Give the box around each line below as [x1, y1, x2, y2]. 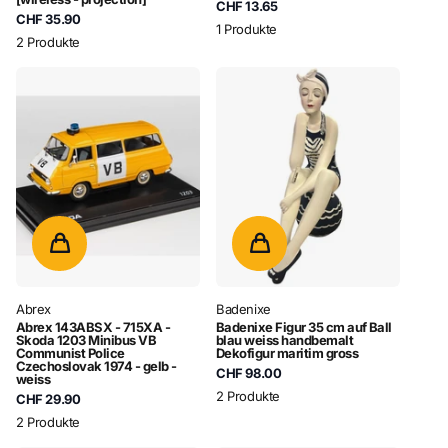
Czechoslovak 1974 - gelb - [16, 358, 177, 375]
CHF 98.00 [216, 365, 282, 382]
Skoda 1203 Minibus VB [16, 332, 157, 349]
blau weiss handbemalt [216, 332, 354, 349]
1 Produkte [216, 20, 278, 37]
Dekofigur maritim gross [216, 345, 359, 362]
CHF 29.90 [16, 391, 81, 408]
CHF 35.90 [16, 10, 81, 27]
